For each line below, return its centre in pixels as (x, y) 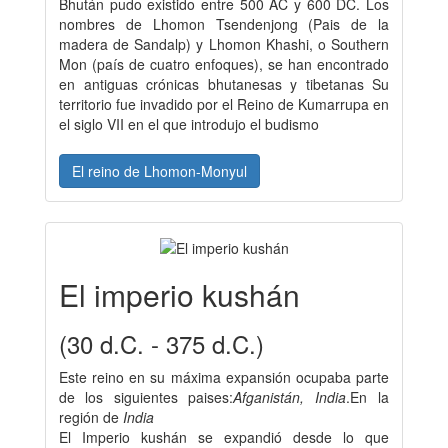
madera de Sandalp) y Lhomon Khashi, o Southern (224, 43)
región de (91, 417)
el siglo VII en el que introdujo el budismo (191, 123)
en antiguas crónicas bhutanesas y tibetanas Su (224, 83)
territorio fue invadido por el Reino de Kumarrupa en (224, 103)
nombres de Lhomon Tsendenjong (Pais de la (224, 23)
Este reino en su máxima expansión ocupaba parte (224, 377)
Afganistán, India (289, 397)
